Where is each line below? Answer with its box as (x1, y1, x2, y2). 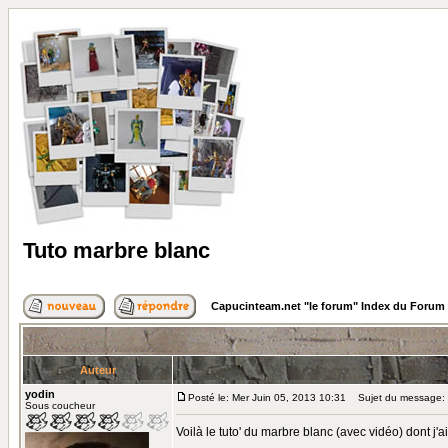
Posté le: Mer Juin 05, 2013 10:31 (188, 392, 346, 403)
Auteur (79, 364, 116, 376)
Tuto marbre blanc (23, 238, 210, 263)
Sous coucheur (25, 400, 95, 411)
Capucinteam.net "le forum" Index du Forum (211, 300, 445, 312)
